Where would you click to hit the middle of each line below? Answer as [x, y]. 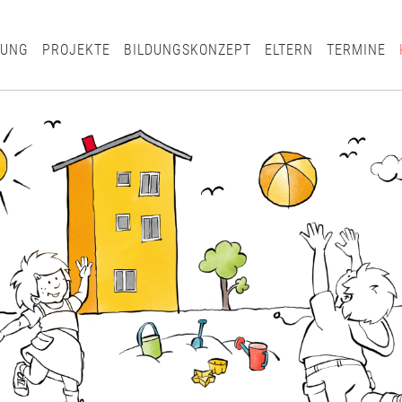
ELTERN [289, 49]
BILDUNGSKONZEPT [188, 49]
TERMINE [356, 49]
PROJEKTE [76, 49]
